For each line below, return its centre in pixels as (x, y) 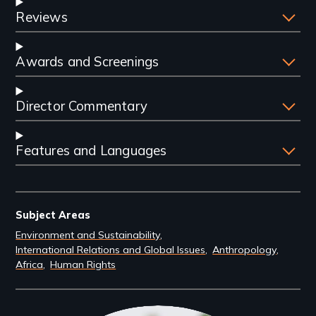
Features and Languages (91, 151)
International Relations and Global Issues (111, 250)
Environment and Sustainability (88, 235)
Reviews (42, 17)
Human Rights (83, 265)
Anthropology (245, 250)
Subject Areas (53, 215)
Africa (30, 265)
